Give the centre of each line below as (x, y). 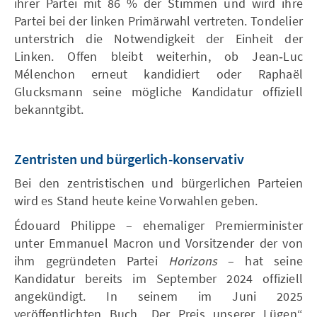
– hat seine (260, 260)
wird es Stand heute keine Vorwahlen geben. (136, 200)
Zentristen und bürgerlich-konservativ (129, 158)
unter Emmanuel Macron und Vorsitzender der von (158, 243)
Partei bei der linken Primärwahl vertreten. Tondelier (158, 21)
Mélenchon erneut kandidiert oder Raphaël (158, 74)
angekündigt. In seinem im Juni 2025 (158, 296)
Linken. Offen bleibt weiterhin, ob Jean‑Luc (158, 56)
